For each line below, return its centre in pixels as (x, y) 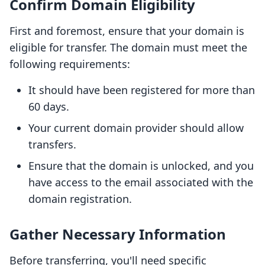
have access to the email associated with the (141, 182)
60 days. (49, 107)
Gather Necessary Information (118, 234)
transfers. (52, 145)
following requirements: (70, 64)
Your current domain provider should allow (136, 128)
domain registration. (80, 199)
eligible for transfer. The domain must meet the (128, 48)
